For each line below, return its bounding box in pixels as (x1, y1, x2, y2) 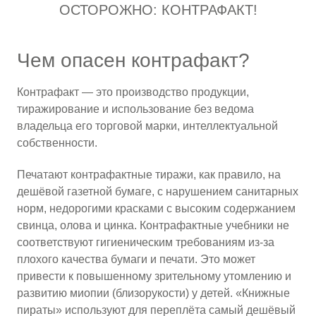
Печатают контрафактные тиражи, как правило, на (17, 168, 281, 181)
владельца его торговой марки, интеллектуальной (17, 119, 279, 132)
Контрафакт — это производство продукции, (17, 85, 250, 98)
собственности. (17, 136, 98, 149)
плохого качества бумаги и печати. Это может (17, 253, 256, 265)
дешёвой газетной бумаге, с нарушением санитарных (17, 185, 299, 197)
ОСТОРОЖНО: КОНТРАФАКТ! (59, 1, 257, 18)
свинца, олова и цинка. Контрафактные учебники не (17, 219, 290, 231)
